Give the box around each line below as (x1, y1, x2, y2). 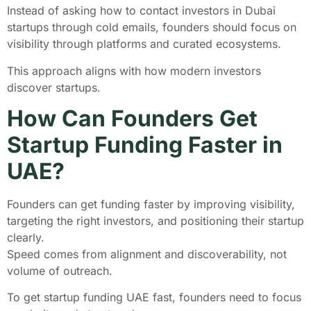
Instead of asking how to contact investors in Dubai (7, 3, 276, 18)
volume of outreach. (7, 263, 116, 278)
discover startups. (7, 80, 104, 94)
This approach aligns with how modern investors (7, 63, 261, 78)
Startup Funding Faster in (7, 131, 283, 158)
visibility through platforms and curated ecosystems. (7, 37, 285, 51)
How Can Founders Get (7, 104, 258, 132)
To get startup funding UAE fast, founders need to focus (7, 290, 301, 305)
